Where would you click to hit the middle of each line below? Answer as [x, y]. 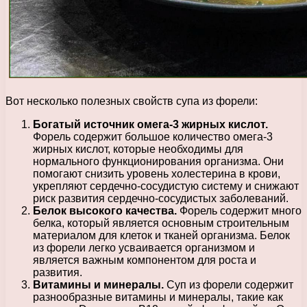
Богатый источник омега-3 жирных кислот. [150, 125]
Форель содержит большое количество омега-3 [153, 137]
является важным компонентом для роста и [145, 260]
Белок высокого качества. [105, 211]
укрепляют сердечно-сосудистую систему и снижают [166, 186]
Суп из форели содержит [229, 285]
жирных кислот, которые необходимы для [138, 149]
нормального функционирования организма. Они [158, 162]
